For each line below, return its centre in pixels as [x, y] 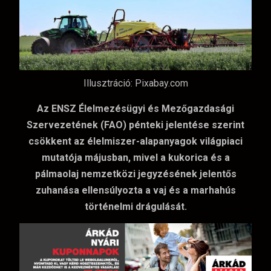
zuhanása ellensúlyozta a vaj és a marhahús [135, 190]
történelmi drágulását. [135, 206]
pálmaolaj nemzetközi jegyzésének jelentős [135, 174]
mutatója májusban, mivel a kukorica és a [135, 157]
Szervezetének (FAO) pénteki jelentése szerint [135, 125]
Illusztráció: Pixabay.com [135, 83]
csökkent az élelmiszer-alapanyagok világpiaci [135, 141]
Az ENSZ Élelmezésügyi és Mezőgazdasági [135, 108]
